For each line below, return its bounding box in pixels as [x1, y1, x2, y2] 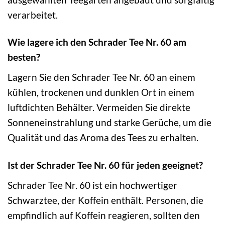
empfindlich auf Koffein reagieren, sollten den [8, 209, 200, 221]
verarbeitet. [8, 9, 58, 21]
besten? [8, 51, 40, 63]
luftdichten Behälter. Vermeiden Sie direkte [8, 101, 190, 114]
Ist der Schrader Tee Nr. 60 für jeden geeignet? [8, 159, 203, 171]
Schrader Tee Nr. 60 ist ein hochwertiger [8, 179, 177, 191]
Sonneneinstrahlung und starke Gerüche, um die [8, 117, 211, 129]
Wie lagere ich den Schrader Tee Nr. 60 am [8, 36, 186, 48]
